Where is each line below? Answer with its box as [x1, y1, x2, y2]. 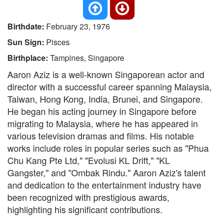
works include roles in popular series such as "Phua [7, 141, 209, 154]
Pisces [46, 36, 70, 48]
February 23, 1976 [46, 21, 110, 32]
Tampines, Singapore [50, 52, 124, 63]
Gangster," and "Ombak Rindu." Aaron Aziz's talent [7, 166, 206, 179]
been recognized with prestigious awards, [7, 191, 169, 203]
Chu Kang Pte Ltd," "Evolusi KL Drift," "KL [7, 154, 170, 166]
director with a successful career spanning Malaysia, [7, 80, 212, 93]
